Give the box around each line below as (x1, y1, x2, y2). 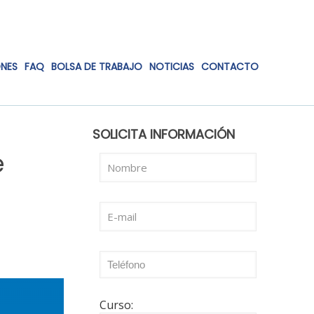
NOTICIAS (149, 60, 194, 74)
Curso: (99, 297, 133, 313)
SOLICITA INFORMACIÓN (92, 125, 235, 143)
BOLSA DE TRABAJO (51, 60, 142, 74)
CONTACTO (201, 60, 259, 74)
